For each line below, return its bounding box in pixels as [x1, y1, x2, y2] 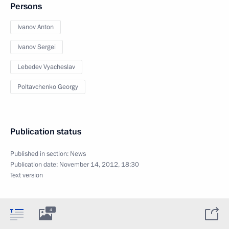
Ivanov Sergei [17, 42, 56, 52]
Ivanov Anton [17, 22, 54, 32]
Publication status [10, 126, 81, 138]
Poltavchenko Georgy [17, 82, 78, 92]
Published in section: [10, 149, 70, 159]
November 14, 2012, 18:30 [59, 160, 139, 170]
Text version [10, 171, 43, 180]
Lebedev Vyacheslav [17, 62, 75, 72]
